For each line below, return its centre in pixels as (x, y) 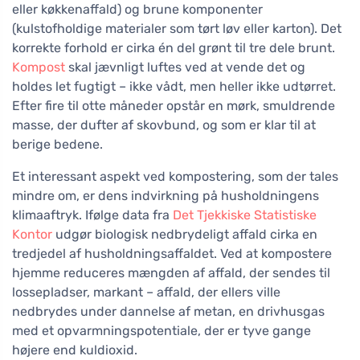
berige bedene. (57, 145)
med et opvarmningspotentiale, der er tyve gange (162, 331)
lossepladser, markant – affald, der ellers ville (146, 292)
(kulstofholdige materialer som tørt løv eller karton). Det (177, 29)
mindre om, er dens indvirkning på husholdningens (166, 196)
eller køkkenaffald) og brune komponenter (137, 10)
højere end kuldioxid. (75, 350)
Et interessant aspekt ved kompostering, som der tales (175, 177)
